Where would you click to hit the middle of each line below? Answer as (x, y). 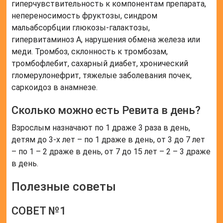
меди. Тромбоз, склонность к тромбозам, (90, 52)
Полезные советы (64, 187)
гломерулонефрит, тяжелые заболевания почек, (102, 76)
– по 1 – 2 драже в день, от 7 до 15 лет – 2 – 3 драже (111, 152)
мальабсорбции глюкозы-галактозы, (81, 28)
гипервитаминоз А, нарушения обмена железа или (106, 40)
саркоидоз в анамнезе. (55, 88)
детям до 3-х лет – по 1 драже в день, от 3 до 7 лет (109, 140)
